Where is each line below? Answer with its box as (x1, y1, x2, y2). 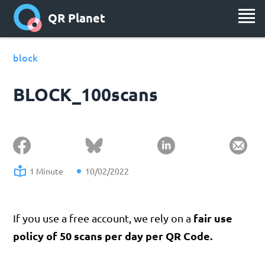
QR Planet (48, 10, 105, 26)
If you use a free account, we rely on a (13, 212, 194, 224)
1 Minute (30, 166, 64, 176)
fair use (193, 211, 233, 225)
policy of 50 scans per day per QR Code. (13, 229, 213, 243)
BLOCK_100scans (13, 83, 159, 105)
